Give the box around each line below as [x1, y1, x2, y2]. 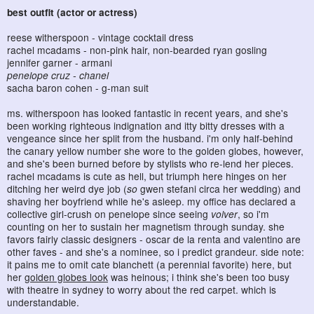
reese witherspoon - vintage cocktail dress [7, 30, 193, 45]
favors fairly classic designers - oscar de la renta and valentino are [7, 232, 301, 247]
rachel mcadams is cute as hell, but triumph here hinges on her [7, 169, 287, 184]
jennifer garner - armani [7, 55, 112, 70]
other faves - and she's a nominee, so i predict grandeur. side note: [7, 245, 304, 259]
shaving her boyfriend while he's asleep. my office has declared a [7, 194, 296, 209]
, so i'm [238, 207, 269, 221]
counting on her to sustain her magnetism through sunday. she [7, 219, 285, 234]
